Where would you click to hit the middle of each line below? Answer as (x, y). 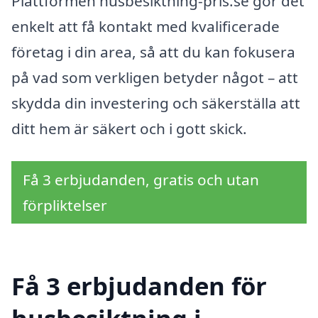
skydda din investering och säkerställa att (156, 103)
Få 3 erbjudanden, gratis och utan (141, 180)
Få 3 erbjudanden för (139, 285)
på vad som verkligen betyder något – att (155, 78)
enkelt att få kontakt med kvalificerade (146, 27)
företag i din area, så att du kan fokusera (153, 52)
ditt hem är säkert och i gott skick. (129, 129)
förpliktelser (65, 205)
